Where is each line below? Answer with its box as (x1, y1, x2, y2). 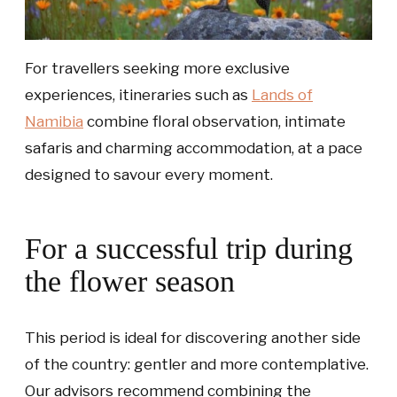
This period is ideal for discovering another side (25, 328, 361, 346)
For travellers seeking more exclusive (25, 58, 290, 77)
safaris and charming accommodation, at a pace (25, 138, 362, 157)
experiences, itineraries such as (25, 85, 252, 104)
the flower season (25, 264, 235, 298)
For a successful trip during (25, 231, 353, 265)
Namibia (25, 112, 83, 130)
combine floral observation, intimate (83, 112, 346, 130)
